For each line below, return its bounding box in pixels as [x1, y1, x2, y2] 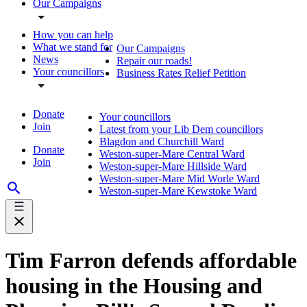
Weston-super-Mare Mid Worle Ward [99, 173, 260, 184]
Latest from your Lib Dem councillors [99, 123, 263, 135]
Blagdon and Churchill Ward [99, 136, 224, 147]
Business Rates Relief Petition [116, 67, 246, 79]
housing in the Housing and [5, 273, 262, 299]
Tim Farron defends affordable [5, 248, 297, 273]
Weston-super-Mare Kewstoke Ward [99, 185, 257, 197]
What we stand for [33, 40, 112, 53]
